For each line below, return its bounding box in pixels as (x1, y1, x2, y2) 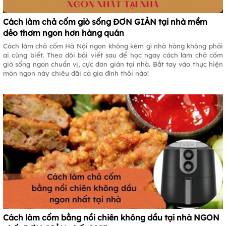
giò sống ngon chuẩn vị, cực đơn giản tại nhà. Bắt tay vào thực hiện (3, 60, 223, 68)
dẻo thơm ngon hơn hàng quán (3, 27, 124, 38)
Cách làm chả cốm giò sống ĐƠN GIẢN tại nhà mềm (3, 16, 207, 27)
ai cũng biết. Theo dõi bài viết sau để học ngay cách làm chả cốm (3, 50, 223, 59)
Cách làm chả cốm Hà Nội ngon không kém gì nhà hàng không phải (3, 41, 223, 50)
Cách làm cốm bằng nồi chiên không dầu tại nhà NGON (3, 212, 219, 222)
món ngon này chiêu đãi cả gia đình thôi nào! (3, 69, 149, 77)
